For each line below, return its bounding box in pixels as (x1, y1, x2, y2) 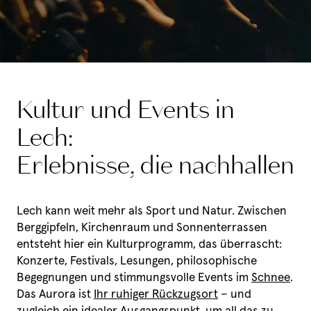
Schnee (251, 269, 290, 285)
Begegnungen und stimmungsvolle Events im (17, 269, 251, 285)
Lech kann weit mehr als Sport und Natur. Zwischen (17, 203, 287, 219)
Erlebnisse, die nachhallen (17, 149, 294, 188)
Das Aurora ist (17, 286, 94, 302)
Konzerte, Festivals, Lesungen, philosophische (17, 253, 257, 269)
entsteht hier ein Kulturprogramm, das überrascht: (17, 236, 282, 252)
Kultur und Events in (17, 93, 235, 133)
